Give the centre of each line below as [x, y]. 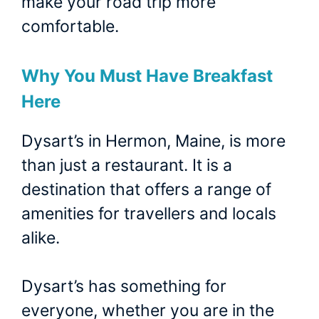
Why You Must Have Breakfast [147, 75]
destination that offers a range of [146, 189]
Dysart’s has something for [124, 287]
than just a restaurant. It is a [127, 165]
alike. [41, 237]
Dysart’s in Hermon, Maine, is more [153, 141]
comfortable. [70, 27]
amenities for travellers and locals [149, 213]
